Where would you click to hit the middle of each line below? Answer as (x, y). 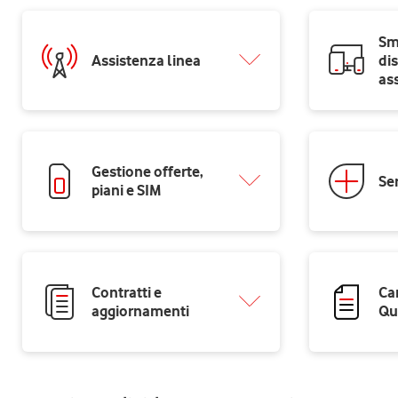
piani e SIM (127, 190)
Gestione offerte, (147, 171)
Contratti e (127, 292)
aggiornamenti (140, 311)
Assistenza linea (146, 60)
